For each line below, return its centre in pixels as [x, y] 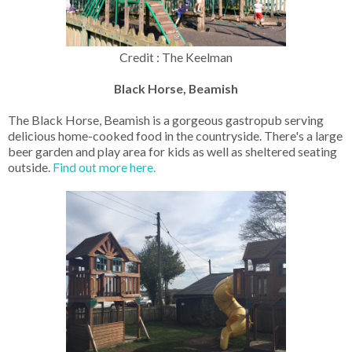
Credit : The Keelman [176, 57]
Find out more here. [105, 167]
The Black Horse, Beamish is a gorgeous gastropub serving [166, 120]
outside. [30, 167]
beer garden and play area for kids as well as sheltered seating [172, 152]
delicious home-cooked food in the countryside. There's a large [175, 136]
